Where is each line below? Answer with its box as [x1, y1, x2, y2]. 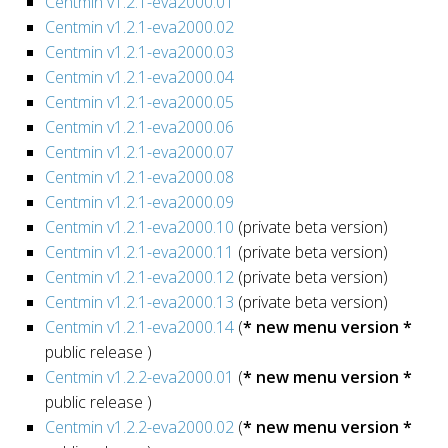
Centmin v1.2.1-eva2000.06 [45, 115, 234, 138]
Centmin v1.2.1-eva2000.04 [45, 65, 234, 88]
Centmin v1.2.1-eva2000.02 [45, 15, 234, 38]
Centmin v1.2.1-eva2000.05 [45, 90, 234, 113]
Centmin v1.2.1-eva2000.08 [45, 165, 234, 188]
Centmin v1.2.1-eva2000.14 [45, 315, 234, 338]
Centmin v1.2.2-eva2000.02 [45, 415, 234, 438]
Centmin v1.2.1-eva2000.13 [45, 290, 234, 313]
